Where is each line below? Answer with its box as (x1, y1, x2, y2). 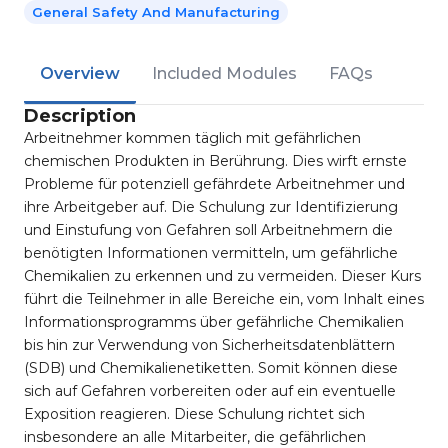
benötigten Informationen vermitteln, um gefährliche (24, 244, 398, 262)
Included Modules (152, 64, 297, 83)
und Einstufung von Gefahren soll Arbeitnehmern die (24, 221, 393, 239)
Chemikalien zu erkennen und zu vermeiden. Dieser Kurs (24, 267, 421, 285)
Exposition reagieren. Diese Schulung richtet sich (24, 405, 365, 423)
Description (24, 105, 136, 127)
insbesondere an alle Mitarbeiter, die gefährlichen (24, 428, 366, 446)
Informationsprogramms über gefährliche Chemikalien (24, 313, 404, 331)
